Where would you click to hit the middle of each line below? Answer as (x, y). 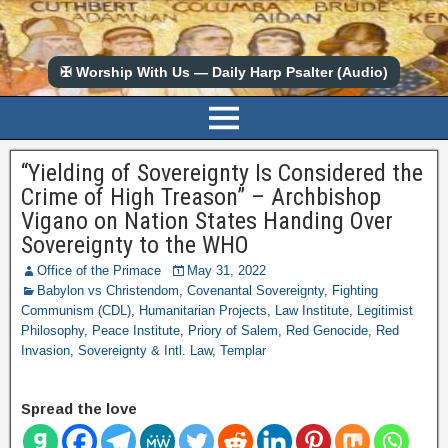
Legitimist (385, 310)
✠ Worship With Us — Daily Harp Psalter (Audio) (224, 72)
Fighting (355, 290)
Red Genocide (327, 330)
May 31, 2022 (226, 270)
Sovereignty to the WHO (135, 245)
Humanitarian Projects (203, 310)
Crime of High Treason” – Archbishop (201, 197)
